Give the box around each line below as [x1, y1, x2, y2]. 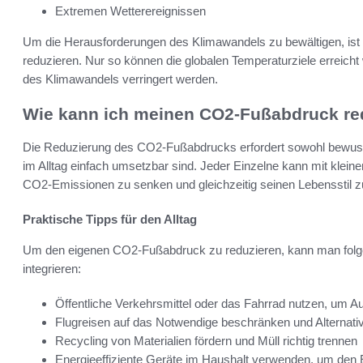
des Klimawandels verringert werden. [23, 72, 218, 87]
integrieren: [23, 261, 81, 275]
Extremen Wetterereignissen [55, 4, 206, 19]
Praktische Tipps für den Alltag [23, 211, 197, 226]
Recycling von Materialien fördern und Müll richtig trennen [55, 333, 357, 348]
